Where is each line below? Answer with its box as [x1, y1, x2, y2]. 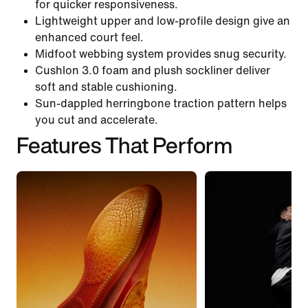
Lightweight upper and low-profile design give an [35, 14, 290, 27]
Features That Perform [16, 128, 232, 162]
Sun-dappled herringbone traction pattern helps [35, 97, 287, 109]
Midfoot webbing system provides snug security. [35, 47, 287, 60]
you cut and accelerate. [35, 113, 158, 126]
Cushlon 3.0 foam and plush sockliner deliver [35, 64, 270, 76]
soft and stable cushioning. [35, 80, 177, 93]
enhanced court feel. [35, 31, 144, 43]
